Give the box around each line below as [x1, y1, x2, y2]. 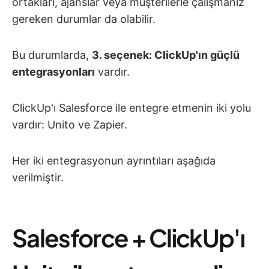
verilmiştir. [12, 171, 64, 184]
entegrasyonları [12, 65, 95, 78]
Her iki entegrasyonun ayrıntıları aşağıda [12, 154, 216, 167]
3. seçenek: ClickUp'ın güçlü [92, 49, 240, 61]
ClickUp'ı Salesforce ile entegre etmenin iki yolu [12, 101, 251, 114]
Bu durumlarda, [12, 49, 92, 61]
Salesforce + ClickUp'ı [12, 222, 245, 253]
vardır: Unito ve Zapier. [12, 118, 127, 131]
